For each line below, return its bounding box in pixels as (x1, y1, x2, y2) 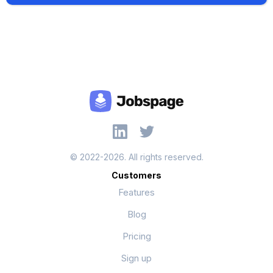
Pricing (122, 230, 151, 242)
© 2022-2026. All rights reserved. (69, 152, 204, 162)
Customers (112, 170, 161, 180)
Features (118, 186, 155, 198)
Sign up (121, 252, 152, 264)
